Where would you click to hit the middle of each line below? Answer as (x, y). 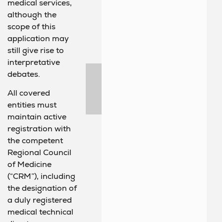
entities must (32, 105)
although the (32, 14)
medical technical (40, 212)
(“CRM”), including (41, 176)
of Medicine (29, 165)
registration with (39, 129)
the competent (35, 141)
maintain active (37, 117)
